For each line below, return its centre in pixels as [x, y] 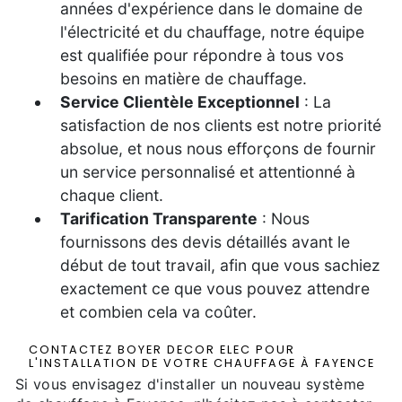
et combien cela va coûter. [158, 311]
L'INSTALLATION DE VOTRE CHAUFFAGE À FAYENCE [202, 363]
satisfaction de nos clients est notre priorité [221, 125]
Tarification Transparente [159, 218]
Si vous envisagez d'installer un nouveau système [190, 384]
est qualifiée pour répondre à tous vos [202, 55]
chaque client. [112, 195]
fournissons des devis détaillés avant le [205, 241]
